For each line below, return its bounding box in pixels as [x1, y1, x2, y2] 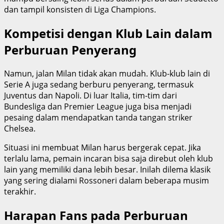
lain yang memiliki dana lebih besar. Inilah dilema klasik [4, 163, 210, 175]
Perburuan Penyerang [4, 41, 136, 58]
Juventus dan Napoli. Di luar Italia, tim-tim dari [4, 89, 177, 101]
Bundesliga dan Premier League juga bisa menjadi [4, 100, 191, 112]
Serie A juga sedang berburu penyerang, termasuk [4, 78, 193, 90]
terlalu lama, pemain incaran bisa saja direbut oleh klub [4, 152, 213, 164]
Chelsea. [4, 122, 35, 134]
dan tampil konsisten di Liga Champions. [4, 3, 156, 15]
